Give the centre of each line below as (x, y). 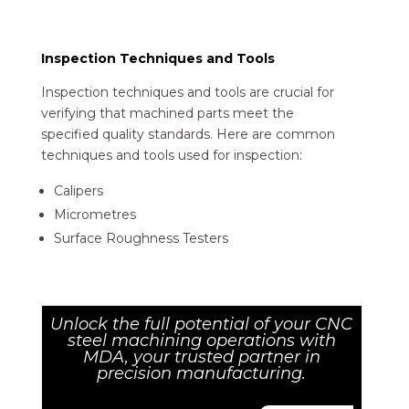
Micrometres (94, 214)
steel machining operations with (201, 340)
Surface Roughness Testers (141, 238)
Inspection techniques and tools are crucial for (187, 92)
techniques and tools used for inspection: (171, 155)
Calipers (78, 190)
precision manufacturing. (202, 373)
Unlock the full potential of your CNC (202, 324)
